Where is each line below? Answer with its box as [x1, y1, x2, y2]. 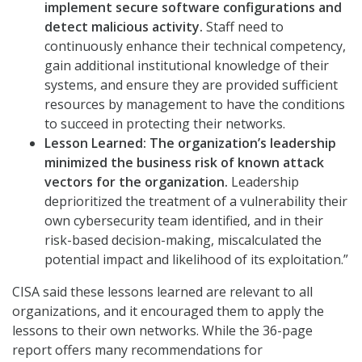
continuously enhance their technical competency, [44, 37, 346, 56]
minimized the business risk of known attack [44, 154, 324, 172]
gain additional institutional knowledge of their [44, 57, 329, 75]
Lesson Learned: [44, 134, 146, 153]
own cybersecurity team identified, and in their [44, 212, 323, 230]
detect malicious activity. [44, 18, 206, 36]
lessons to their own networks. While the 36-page [12, 322, 313, 340]
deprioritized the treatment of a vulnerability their [44, 192, 347, 211]
